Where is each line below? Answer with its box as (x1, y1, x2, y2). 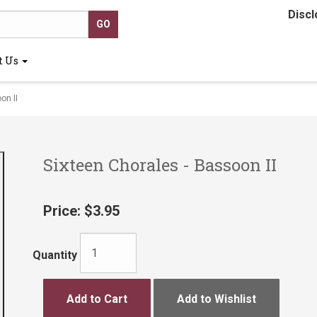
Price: (42, 202, 81, 219)
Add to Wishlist (176, 292, 256, 306)
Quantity (32, 248, 77, 262)
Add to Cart (66, 292, 127, 306)
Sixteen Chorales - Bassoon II (42, 154, 277, 176)
